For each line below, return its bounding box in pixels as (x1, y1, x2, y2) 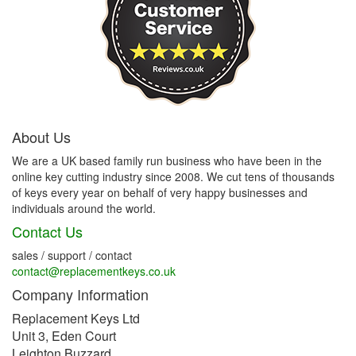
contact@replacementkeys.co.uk (12, 262, 176, 279)
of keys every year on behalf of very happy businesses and (12, 184, 308, 200)
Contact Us (12, 220, 83, 242)
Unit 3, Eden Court (12, 326, 116, 345)
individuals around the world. (12, 199, 156, 216)
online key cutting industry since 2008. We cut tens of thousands (12, 168, 335, 184)
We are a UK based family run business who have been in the (12, 152, 322, 168)
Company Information (12, 283, 149, 304)
